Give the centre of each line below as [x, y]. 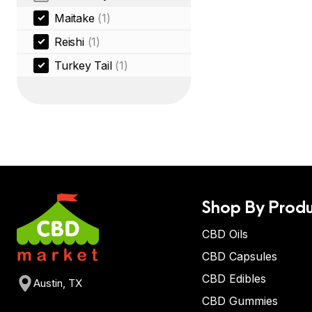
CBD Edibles [234, 279]
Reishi [69, 42]
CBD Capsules [240, 256]
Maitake [75, 18]
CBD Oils [225, 234]
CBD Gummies [240, 301]
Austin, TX [58, 283]
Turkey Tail [83, 65]
